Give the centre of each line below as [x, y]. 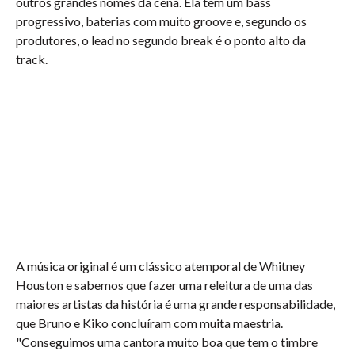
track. [32, 59]
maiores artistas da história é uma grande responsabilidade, [176, 304]
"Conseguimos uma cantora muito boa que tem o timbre [167, 342]
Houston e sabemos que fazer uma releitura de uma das [164, 285]
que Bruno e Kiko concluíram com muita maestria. [151, 323]
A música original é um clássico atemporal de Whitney [160, 266]
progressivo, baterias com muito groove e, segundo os [161, 21]
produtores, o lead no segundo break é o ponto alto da [161, 40]
